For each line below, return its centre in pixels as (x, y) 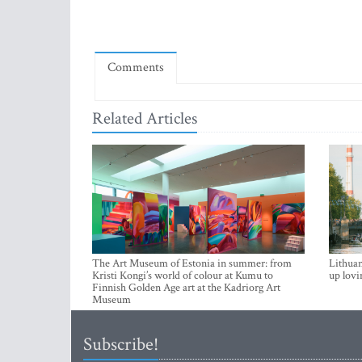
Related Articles (145, 119)
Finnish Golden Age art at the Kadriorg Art (186, 288)
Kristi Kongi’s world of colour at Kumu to (183, 276)
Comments (136, 68)
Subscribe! (121, 345)
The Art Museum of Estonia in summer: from (192, 264)
